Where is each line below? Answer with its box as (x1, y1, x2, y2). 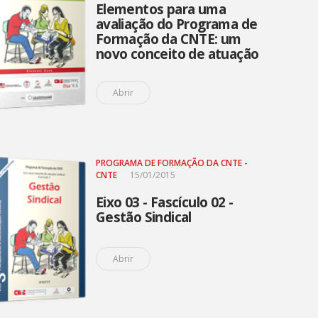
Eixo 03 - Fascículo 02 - (95, 193, 234, 212)
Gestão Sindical (95, 208, 192, 226)
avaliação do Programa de (95, 15, 258, 33)
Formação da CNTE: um (95, 30, 241, 48)
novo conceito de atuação (95, 45, 259, 63)
